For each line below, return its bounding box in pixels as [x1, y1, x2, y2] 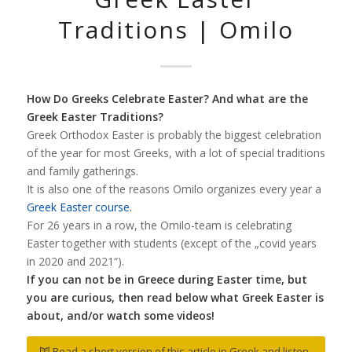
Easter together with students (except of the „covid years [26, 235, 320, 251]
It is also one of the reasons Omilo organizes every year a [26, 181, 321, 196]
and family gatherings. [26, 163, 138, 178]
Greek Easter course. [26, 199, 132, 214]
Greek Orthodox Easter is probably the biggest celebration [26, 126, 321, 142]
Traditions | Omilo [57, 13, 294, 46]
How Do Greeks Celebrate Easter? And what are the [26, 90, 308, 106]
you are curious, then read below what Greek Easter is [26, 289, 324, 305]
